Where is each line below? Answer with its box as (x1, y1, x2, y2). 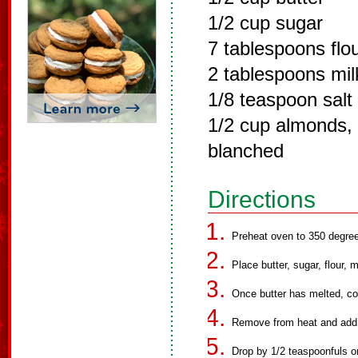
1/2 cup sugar (208, 12, 323, 34)
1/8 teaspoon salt (208, 89, 352, 110)
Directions (208, 186, 316, 213)
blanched (208, 140, 284, 161)
